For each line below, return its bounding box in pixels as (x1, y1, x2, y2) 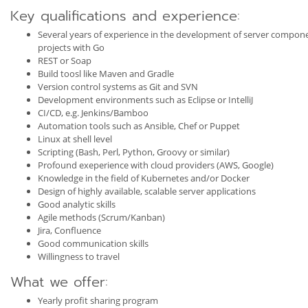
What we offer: (10, 272, 108, 292)
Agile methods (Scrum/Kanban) (38, 211, 165, 223)
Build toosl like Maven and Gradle (38, 67, 174, 80)
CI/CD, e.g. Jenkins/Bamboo (38, 107, 148, 119)
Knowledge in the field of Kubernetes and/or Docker (38, 172, 250, 184)
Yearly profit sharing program (38, 294, 158, 307)
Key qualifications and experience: (10, 5, 240, 26)
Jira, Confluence (38, 224, 101, 236)
